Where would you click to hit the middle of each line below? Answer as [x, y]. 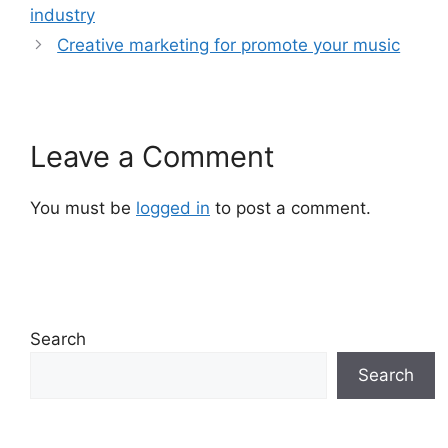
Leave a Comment [152, 156]
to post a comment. [290, 208]
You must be [83, 208]
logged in [173, 208]
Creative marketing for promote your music [229, 45]
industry [62, 15]
